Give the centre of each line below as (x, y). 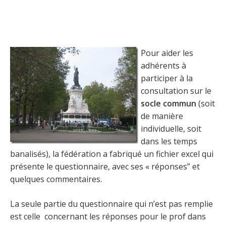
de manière (162, 116)
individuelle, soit (171, 129)
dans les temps (169, 141)
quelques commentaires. (56, 179)
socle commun (168, 103)
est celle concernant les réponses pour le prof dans (108, 216)
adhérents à (163, 66)
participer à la (167, 78)
